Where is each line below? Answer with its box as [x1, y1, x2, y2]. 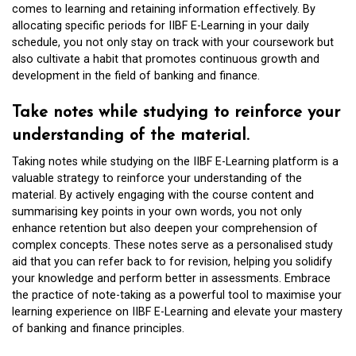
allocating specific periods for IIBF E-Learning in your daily [12, 18, 309, 33]
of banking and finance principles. [12, 322, 184, 336]
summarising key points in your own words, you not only [12, 205, 302, 219]
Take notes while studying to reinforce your [12, 104, 340, 122]
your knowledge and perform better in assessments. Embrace [12, 272, 331, 286]
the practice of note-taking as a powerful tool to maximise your [12, 288, 342, 303]
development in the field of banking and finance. [12, 68, 260, 83]
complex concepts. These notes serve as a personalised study [12, 238, 333, 253]
